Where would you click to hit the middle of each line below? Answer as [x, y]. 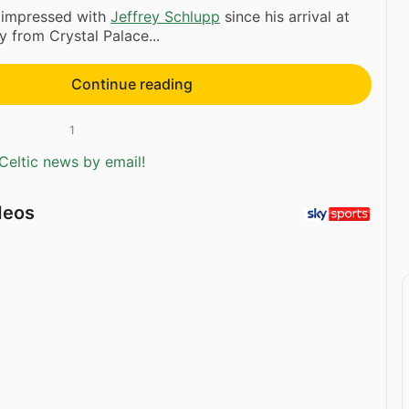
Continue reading [131, 84]
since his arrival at [285, 17]
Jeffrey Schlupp [165, 17]
